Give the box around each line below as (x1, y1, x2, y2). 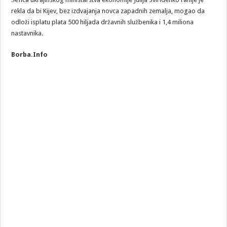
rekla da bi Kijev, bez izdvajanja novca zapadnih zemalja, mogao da (11, 7, 205, 15)
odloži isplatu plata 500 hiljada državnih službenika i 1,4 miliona (11, 18, 194, 26)
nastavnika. (11, 29, 44, 37)
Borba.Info (11, 51, 48, 59)
